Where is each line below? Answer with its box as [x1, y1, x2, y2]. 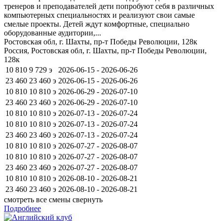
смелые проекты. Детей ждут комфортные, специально [4, 19, 189, 28]
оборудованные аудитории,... [4, 28, 101, 37]
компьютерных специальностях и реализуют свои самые [4, 10, 195, 19]
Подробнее [4, 204, 41, 213]
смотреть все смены [4, 195, 71, 204]
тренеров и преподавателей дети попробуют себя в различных [4, 1, 214, 10]
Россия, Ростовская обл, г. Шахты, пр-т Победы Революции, [4, 46, 207, 55]
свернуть [73, 195, 103, 204]
